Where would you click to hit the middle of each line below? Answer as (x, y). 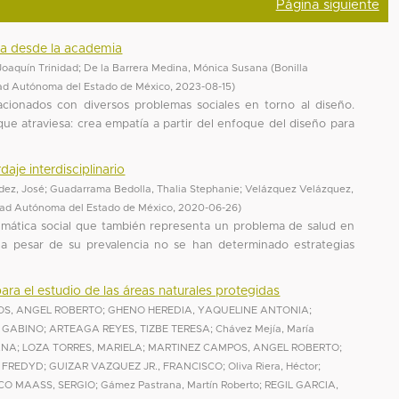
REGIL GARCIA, (302, 385)
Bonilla (292, 68)
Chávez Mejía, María (265, 329)
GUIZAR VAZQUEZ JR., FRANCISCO (136, 366)
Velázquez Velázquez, (300, 189)
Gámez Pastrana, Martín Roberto (180, 385)
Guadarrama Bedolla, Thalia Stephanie (145, 189)
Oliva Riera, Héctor (273, 366)
